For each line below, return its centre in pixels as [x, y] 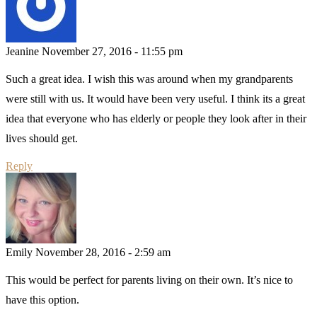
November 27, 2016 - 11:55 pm [112, 51]
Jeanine [22, 51]
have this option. [42, 299]
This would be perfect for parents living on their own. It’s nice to [149, 279]
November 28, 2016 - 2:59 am [103, 252]
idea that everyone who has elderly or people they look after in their [156, 118]
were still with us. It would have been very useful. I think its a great [155, 98]
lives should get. [42, 138]
